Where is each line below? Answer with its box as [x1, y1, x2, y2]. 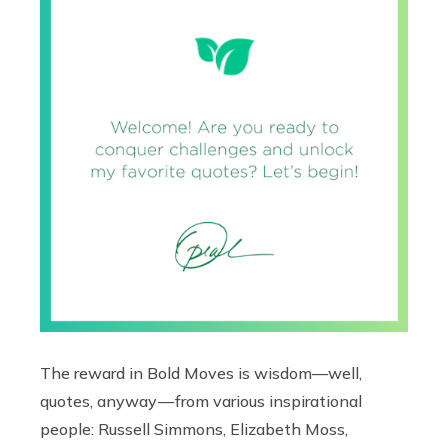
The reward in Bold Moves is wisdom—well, [40, 362, 362, 383]
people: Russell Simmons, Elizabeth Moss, [40, 418, 348, 439]
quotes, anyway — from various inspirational [40, 390, 362, 411]
